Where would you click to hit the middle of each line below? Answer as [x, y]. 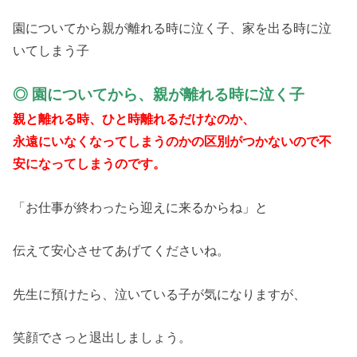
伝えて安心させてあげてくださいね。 [122, 251]
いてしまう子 [51, 51]
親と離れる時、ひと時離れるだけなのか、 [134, 119]
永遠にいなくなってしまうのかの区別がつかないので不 [173, 141]
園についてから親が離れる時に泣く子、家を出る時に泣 [173, 28]
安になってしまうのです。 [90, 164]
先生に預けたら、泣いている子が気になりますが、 [160, 294]
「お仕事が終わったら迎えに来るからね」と [141, 207]
